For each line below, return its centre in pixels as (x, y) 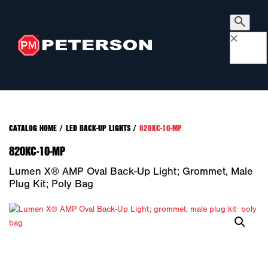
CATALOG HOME (33, 128)
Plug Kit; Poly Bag (51, 184)
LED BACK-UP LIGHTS (98, 128)
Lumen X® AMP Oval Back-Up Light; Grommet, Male (131, 171)
